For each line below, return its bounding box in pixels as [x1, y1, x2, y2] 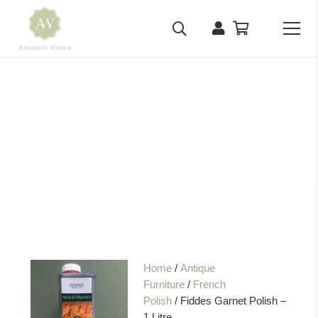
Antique [180, 261, 216, 274]
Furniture [143, 278, 185, 290]
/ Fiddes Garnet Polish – [172, 294, 287, 307]
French [193, 278, 226, 290]
